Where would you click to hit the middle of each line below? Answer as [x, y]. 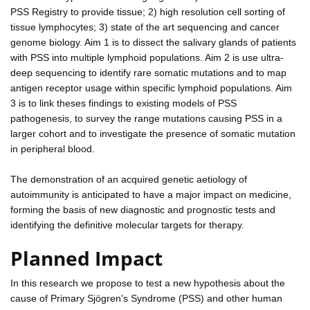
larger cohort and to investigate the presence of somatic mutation [153, 133]
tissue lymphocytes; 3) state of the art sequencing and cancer [145, 27]
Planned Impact [86, 258]
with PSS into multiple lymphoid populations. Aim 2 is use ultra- [147, 57]
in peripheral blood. [53, 148]
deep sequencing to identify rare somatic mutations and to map [148, 72]
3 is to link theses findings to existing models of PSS [124, 103]
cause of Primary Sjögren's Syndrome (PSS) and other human [146, 298]
